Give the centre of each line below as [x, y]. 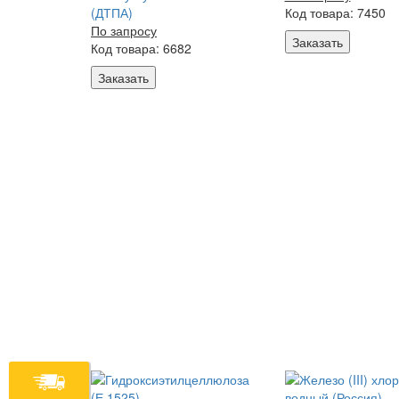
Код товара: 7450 [335, 12]
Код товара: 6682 [141, 48]
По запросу [124, 30]
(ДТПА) [112, 12]
